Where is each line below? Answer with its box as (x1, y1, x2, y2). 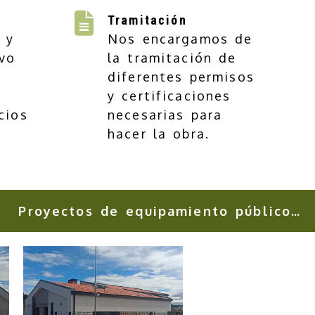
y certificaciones (108, 88, 231, 103)
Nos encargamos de (108, 31, 253, 46)
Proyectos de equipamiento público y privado (291, 203, 300, 219)
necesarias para (108, 107, 223, 122)
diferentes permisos (108, 69, 255, 84)
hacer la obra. (108, 126, 210, 141)
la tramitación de (108, 50, 237, 65)
